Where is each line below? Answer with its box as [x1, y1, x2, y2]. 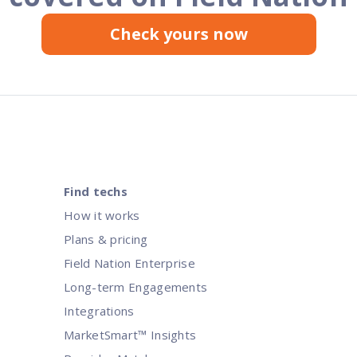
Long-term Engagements [64, 278, 208, 295]
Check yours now [109, 22, 248, 45]
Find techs [64, 182, 127, 199]
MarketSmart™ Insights [64, 326, 197, 343]
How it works [64, 206, 140, 223]
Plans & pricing [64, 230, 148, 247]
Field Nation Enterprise [64, 254, 195, 271]
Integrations [64, 302, 135, 319]
